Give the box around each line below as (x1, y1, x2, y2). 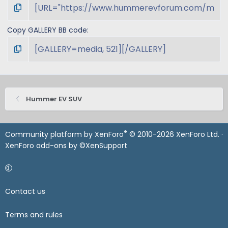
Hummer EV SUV (25, 94, 82, 104)
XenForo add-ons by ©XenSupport (5, 140, 127, 151)
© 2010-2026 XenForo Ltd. (129, 129, 219, 139)
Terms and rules (5, 210, 63, 220)
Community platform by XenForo (5, 129, 124, 139)
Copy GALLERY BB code (7, 24, 87, 35)
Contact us (5, 186, 45, 196)
